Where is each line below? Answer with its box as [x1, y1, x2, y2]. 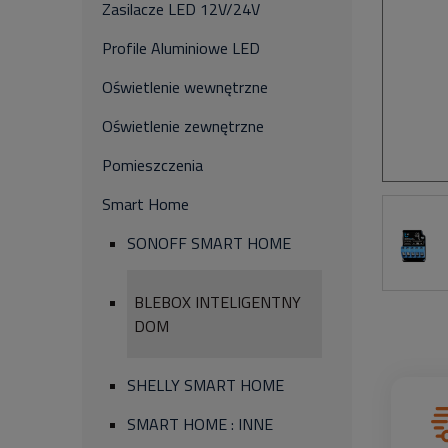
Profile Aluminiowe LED [102, 36, 260, 60]
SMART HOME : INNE [127, 412, 273, 436]
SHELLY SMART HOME [127, 373, 284, 397]
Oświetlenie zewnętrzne [102, 114, 264, 138]
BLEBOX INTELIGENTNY [134, 290, 301, 314]
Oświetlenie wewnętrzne [102, 75, 268, 99]
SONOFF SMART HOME [127, 231, 291, 255]
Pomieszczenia [102, 153, 203, 177]
